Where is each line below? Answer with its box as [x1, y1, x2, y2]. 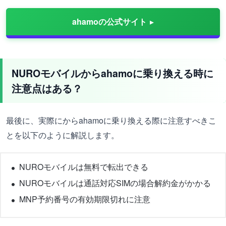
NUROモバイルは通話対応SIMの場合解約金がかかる [19, 177, 211, 189]
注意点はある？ [12, 81, 82, 95]
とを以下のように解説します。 [6, 129, 119, 141]
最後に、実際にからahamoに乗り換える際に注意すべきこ [6, 115, 216, 126]
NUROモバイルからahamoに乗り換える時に [12, 66, 213, 80]
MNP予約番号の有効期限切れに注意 [19, 193, 150, 205]
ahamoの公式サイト [72, 16, 147, 27]
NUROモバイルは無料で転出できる [19, 161, 148, 173]
